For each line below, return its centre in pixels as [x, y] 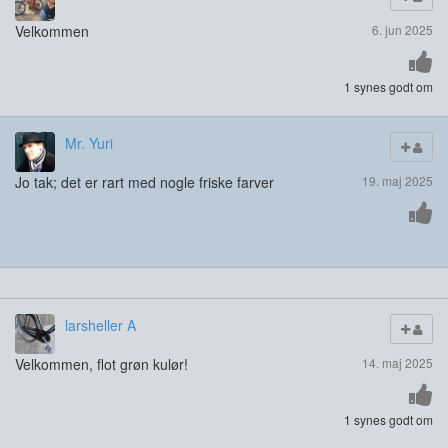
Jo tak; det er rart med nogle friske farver [144, 182]
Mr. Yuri [89, 143]
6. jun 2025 [402, 30]
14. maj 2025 [397, 363]
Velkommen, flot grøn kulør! [101, 364]
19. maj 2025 [397, 181]
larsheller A [100, 325]
